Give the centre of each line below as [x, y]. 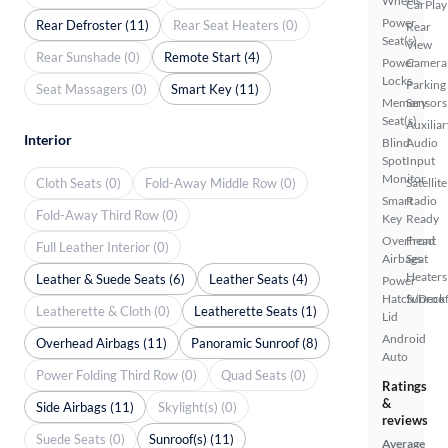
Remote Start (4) [212, 56]
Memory [404, 102]
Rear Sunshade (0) [88, 56]
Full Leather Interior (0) [102, 246]
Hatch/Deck [413, 298]
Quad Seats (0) [263, 374]
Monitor [404, 178]
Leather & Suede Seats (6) [110, 278]
